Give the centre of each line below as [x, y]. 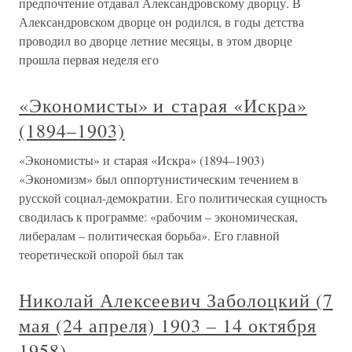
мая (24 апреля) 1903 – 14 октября [168, 325]
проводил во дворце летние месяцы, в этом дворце [156, 40]
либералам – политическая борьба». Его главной [149, 235]
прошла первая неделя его [89, 59]
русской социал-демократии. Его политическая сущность [173, 198]
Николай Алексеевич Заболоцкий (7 [176, 300]
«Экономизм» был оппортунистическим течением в [159, 179]
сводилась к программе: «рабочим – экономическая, [158, 216]
